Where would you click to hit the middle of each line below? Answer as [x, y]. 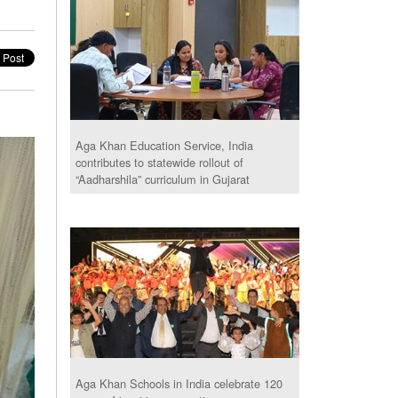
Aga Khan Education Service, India [165, 146]
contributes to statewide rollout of [160, 163]
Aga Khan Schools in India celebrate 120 [179, 384]
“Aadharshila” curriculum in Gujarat [163, 179]
